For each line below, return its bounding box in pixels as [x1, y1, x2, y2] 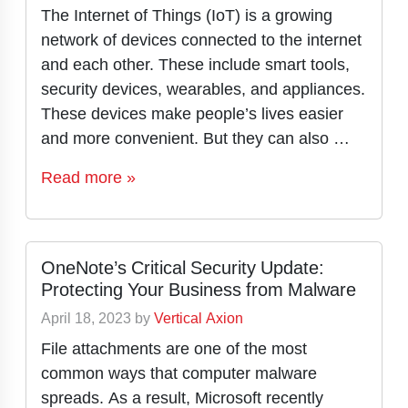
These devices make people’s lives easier [41, 102, 343, 125]
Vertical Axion [154, 308, 243, 329]
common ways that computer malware [41, 362, 317, 384]
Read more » [41, 166, 136, 189]
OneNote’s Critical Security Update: [41, 255, 324, 280]
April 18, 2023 [41, 308, 131, 329]
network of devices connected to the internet [41, 28, 362, 51]
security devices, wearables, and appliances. [41, 77, 365, 100]
